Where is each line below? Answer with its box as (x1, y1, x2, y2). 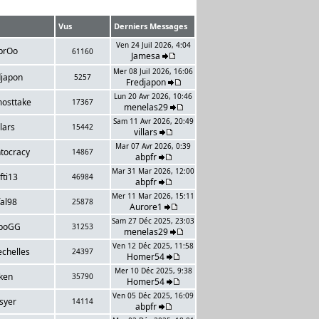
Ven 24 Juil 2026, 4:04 (115, 40, 191, 50)
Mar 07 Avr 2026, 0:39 (115, 141, 191, 151)
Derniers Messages (112, 21, 189, 31)
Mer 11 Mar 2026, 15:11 (112, 191, 194, 201)
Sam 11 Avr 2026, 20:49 (113, 116, 194, 126)
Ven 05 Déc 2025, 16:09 (113, 291, 194, 300)
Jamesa (131, 50, 160, 62)
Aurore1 (129, 201, 162, 213)
